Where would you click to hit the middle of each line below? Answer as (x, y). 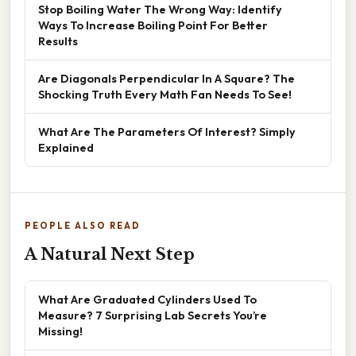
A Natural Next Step (110, 255)
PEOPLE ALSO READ (83, 226)
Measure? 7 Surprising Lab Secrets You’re (153, 315)
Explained (66, 148)
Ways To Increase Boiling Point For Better (153, 25)
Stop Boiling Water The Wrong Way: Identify (160, 10)
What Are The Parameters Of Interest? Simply (167, 132)
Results (58, 41)
